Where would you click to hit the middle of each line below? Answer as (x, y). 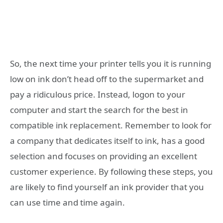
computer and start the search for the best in (99, 110)
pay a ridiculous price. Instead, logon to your (98, 94)
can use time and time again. (67, 202)
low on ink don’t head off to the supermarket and (107, 79)
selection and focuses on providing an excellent (104, 156)
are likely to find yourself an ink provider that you (107, 187)
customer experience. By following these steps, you (111, 171)
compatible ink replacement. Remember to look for (111, 125)
